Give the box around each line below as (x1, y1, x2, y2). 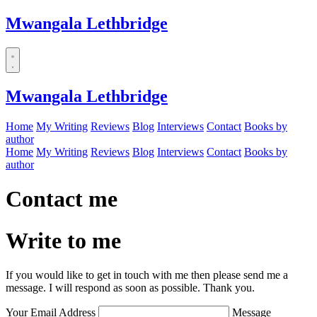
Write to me (6, 227, 121, 253)
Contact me (6, 186, 117, 212)
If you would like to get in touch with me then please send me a (6, 268, 288, 281)
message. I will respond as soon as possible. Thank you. (6, 281, 255, 294)
